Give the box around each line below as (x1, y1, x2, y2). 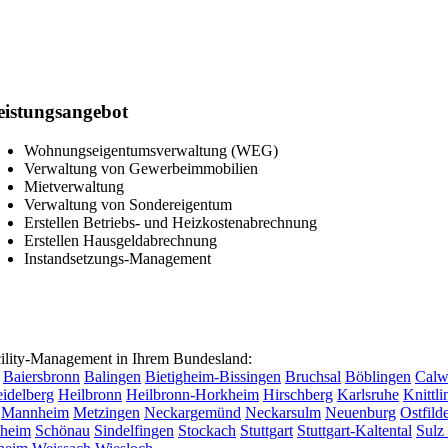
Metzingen (73, 403, 140, 421)
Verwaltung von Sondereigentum (24, 196, 232, 214)
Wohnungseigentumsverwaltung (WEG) (24, 142, 278, 160)
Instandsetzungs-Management (24, 250, 211, 268)
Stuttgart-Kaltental (297, 421, 412, 439)
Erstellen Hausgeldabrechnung (24, 232, 217, 250)
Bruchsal (285, 367, 341, 385)
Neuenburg (325, 403, 396, 421)
